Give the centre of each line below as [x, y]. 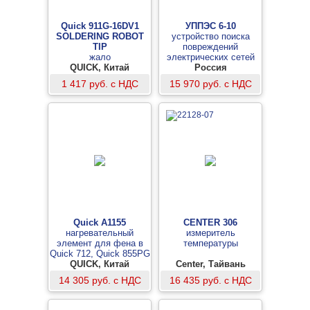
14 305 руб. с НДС [100, 280]
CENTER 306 [210, 222]
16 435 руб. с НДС [210, 280]
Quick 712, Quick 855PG [100, 254]
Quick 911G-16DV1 [100, 26]
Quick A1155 [100, 222]
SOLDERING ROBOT [100, 36]
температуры [210, 243]
